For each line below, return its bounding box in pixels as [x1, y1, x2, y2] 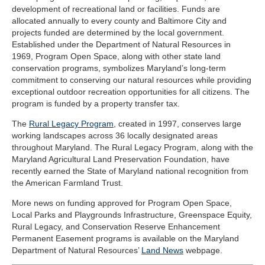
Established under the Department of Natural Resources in [12, 40, 231, 50]
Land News [141, 245, 183, 256]
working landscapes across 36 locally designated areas [12, 131, 218, 141]
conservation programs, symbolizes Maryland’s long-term [12, 63, 226, 73]
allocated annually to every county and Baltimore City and [12, 16, 227, 26]
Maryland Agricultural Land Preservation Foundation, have [12, 154, 230, 164]
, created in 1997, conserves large [114, 119, 241, 129]
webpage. [183, 245, 222, 256]
